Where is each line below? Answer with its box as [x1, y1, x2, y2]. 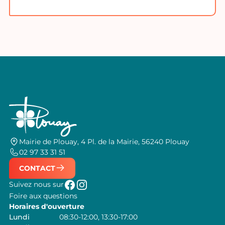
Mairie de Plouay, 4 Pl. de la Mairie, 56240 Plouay [19, 137, 189, 146]
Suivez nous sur [9, 180, 64, 189]
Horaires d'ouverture [9, 201, 84, 211]
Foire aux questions [9, 191, 77, 200]
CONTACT [19, 163, 55, 173]
